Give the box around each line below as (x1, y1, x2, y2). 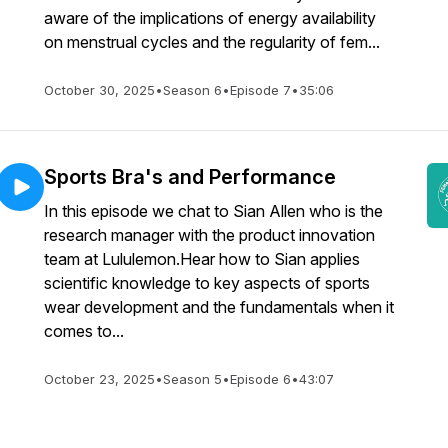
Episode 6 (230, 371, 291, 387)
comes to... (44, 321, 124, 341)
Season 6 (163, 82, 222, 98)
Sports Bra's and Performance (44, 165, 336, 189)
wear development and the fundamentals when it (44, 297, 394, 317)
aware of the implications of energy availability (44, 8, 376, 28)
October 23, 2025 (44, 371, 155, 387)
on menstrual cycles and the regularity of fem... (44, 32, 380, 52)
